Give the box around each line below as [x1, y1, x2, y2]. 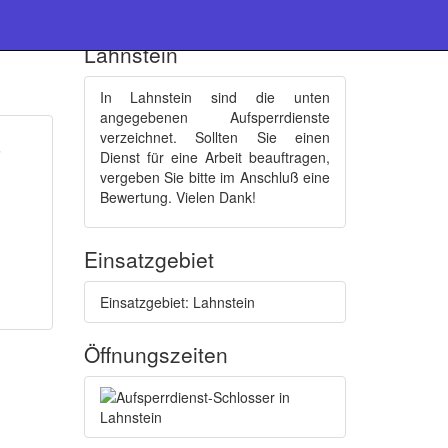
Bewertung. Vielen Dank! [99, 187, 256, 207]
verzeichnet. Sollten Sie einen [99, 127, 330, 147]
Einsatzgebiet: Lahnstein [99, 292, 255, 312]
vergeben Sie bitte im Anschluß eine [99, 167, 330, 187]
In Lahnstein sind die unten [99, 87, 330, 107]
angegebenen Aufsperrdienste [99, 107, 330, 127]
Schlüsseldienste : [83, 16, 259, 46]
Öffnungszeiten [83, 339, 228, 369]
